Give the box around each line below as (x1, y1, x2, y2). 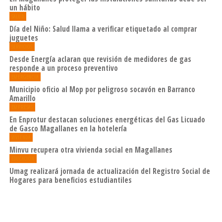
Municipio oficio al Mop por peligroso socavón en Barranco (9, 84, 195, 94)
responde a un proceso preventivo (9, 62, 118, 73)
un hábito (9, 2, 40, 12)
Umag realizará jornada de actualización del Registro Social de (9, 166, 210, 176)
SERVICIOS (11, 43, 33, 50)
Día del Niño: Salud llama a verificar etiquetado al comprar (9, 23, 197, 34)
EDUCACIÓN (11, 155, 35, 162)
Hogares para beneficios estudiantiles (9, 174, 132, 185)
